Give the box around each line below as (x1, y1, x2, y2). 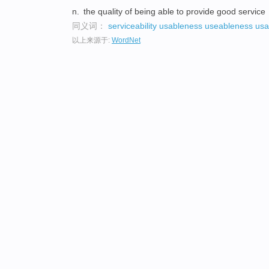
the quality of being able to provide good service (83, 6, 265, 16)
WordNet (112, 35, 141, 44)
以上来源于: (72, 35, 112, 44)
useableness (205, 20, 253, 31)
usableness (159, 20, 202, 31)
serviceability (108, 20, 157, 31)
